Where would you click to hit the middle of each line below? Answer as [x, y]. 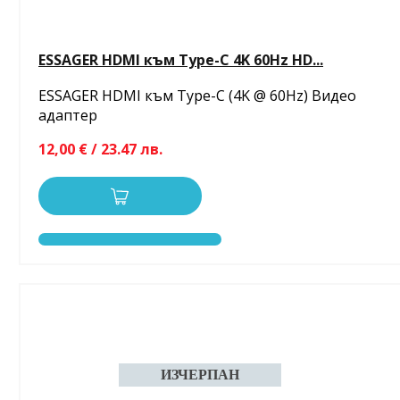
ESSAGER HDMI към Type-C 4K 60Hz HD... [181, 59]
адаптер [68, 115]
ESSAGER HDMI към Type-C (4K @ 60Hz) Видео [197, 95]
